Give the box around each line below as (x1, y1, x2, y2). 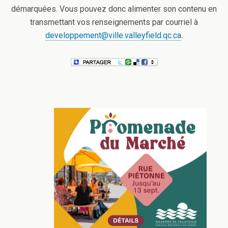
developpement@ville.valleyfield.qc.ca (45, 31, 181, 40)
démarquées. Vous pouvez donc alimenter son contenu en (11, 4, 217, 14)
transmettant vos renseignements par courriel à (30, 17, 198, 27)
